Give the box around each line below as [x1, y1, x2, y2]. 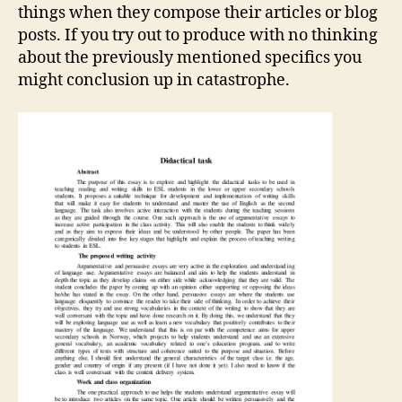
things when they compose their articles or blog [18, 3, 378, 23]
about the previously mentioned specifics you [18, 48, 362, 68]
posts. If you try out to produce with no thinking [18, 25, 378, 46]
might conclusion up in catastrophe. [18, 70, 290, 91]
